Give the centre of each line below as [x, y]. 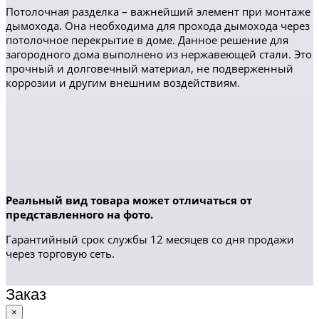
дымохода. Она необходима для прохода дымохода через [158, 26]
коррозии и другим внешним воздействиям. [123, 83]
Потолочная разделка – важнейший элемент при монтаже [158, 11]
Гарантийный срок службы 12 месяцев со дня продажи [150, 239]
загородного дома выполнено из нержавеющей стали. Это [159, 54]
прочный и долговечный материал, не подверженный [150, 68]
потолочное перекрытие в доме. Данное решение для [147, 40]
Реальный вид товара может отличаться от [129, 200]
